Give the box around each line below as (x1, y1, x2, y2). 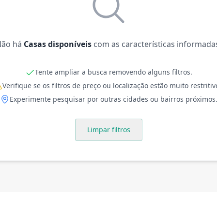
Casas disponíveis (24, 39, 92, 49)
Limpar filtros (87, 125, 130, 134)
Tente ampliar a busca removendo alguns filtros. (34, 67, 192, 77)
